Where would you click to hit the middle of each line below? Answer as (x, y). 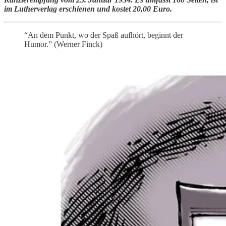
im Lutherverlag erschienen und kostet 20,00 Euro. (88, 9)
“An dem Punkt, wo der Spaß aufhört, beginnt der (104, 35)
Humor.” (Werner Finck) (63, 44)
